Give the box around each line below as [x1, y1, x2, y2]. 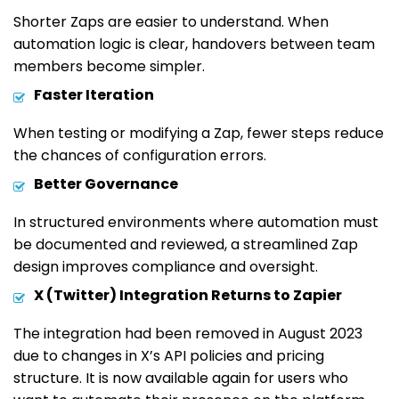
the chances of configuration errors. [13, 144, 266, 166]
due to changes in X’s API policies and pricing [13, 345, 324, 366]
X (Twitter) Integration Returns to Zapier [34, 284, 342, 305]
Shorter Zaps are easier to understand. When [13, 11, 329, 32]
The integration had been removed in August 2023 [13, 322, 362, 344]
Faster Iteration [34, 84, 154, 105]
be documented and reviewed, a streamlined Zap [13, 233, 358, 255]
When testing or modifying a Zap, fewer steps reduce [13, 122, 384, 143]
